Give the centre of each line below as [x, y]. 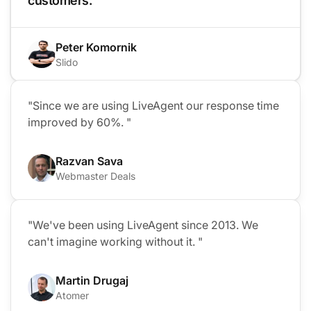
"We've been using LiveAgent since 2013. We [143, 225]
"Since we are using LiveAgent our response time [153, 105]
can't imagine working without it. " [115, 241]
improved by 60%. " [79, 122]
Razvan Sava [89, 161]
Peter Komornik [96, 47]
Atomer [72, 295]
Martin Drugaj [92, 280]
